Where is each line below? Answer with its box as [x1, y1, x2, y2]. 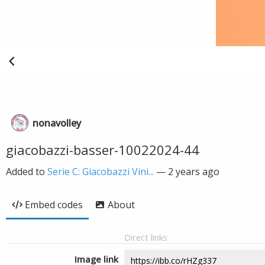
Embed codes [25, 198, 83, 211]
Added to [6, 165, 47, 178]
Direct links [124, 231, 167, 243]
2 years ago [168, 165, 219, 178]
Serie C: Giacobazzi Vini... [47, 165, 154, 178]
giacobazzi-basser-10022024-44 [6, 141, 199, 159]
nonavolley [33, 117, 81, 130]
